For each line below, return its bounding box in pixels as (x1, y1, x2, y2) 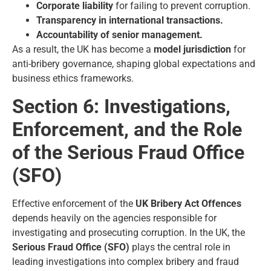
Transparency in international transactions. (36, 15, 223, 27)
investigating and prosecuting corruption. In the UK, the (12, 226, 245, 238)
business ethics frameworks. (12, 73, 134, 85)
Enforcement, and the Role (12, 117, 242, 141)
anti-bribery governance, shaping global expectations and (12, 58, 255, 70)
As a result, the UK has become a (12, 44, 154, 56)
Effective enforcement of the (12, 197, 135, 209)
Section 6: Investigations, (12, 94, 230, 118)
